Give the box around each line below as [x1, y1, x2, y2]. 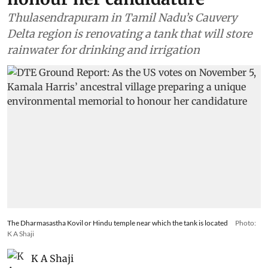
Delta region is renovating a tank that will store [7, 27, 252, 41]
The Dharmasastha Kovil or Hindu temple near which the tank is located [7, 218, 228, 227]
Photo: [235, 218, 256, 227]
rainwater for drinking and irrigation [7, 43, 200, 57]
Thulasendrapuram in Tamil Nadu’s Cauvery [7, 11, 237, 25]
